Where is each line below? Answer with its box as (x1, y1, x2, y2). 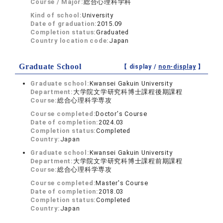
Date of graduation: (30, 20, 97, 28)
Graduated (96, 28, 129, 36)
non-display (158, 63, 196, 71)
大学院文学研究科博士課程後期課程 (73, 88, 183, 96)
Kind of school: (30, 11, 82, 19)
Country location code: (30, 37, 110, 45)
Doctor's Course (96, 110, 147, 118)
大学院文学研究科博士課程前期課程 (73, 157, 183, 165)
